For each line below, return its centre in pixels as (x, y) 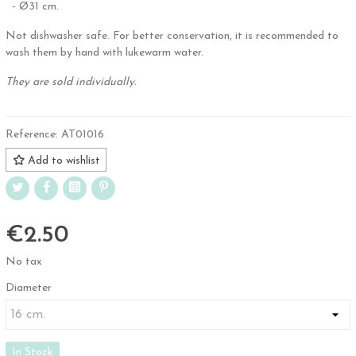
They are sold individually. (71, 82)
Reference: (32, 134)
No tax (24, 261)
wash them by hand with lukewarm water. (104, 52)
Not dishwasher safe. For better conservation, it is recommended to (172, 36)
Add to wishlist (64, 161)
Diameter (29, 288)
